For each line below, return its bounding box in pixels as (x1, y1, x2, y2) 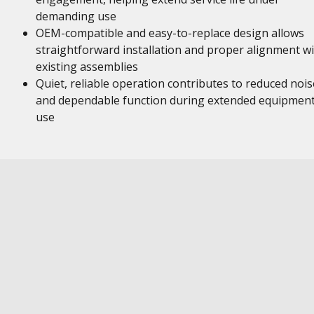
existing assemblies (35, 59, 138, 74)
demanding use (35, 8, 116, 24)
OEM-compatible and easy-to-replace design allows (35, 25, 304, 41)
